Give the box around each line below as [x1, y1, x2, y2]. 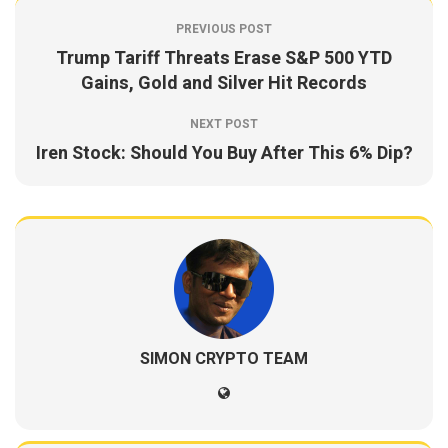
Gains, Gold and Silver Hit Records [81, 70, 367, 97]
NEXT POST [190, 115, 258, 133]
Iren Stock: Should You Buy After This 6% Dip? [35, 140, 413, 167]
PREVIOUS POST [176, 20, 272, 38]
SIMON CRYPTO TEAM [140, 347, 308, 371]
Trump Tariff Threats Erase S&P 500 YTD [56, 45, 392, 72]
